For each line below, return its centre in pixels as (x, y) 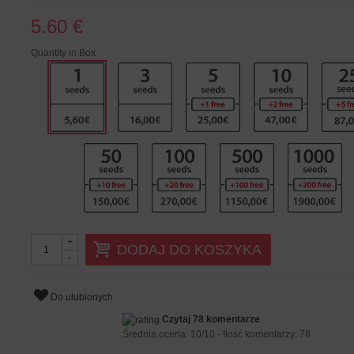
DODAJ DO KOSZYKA (189, 249)
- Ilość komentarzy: (256, 334)
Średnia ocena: (156, 334)
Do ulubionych (82, 297)
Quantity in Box (64, 53)
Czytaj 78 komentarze (211, 319)
